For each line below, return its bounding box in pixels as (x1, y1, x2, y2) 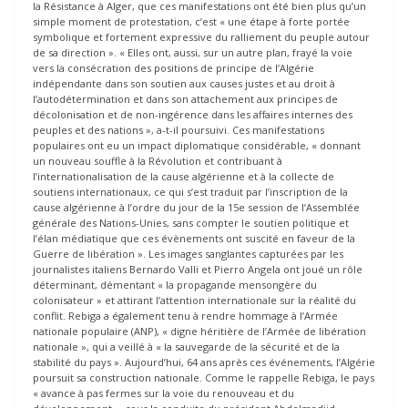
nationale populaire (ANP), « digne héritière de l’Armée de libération (33, 324, 366, 339)
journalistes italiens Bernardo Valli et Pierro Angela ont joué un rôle (33, 262, 362, 277)
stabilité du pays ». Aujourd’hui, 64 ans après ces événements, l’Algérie (33, 355, 375, 370)
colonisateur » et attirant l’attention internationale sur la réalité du (33, 293, 356, 308)
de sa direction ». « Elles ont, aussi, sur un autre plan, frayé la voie (33, 46, 352, 60)
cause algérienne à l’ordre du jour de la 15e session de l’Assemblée (33, 200, 360, 215)
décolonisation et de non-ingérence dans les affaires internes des (33, 107, 352, 122)
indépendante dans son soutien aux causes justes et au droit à (33, 76, 335, 91)
